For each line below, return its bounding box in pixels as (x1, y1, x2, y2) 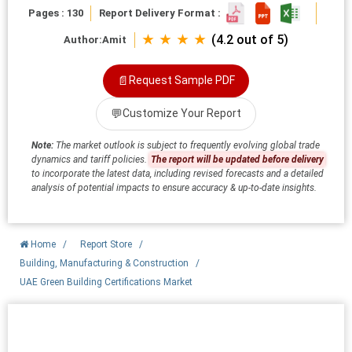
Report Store (80, 238, 132, 250)
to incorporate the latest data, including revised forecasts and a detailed (31, 167, 324, 179)
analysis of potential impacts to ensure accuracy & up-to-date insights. (31, 181, 317, 193)
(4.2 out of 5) (211, 31, 289, 47)
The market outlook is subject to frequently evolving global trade (53, 139, 320, 151)
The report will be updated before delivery (151, 153, 324, 165)
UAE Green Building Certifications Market (20, 276, 192, 288)
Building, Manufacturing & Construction (20, 257, 191, 269)
